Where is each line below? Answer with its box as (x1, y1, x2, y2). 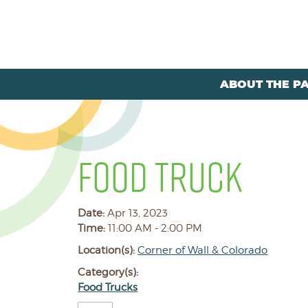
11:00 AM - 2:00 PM (108, 222, 203, 234)
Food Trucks (78, 281, 138, 294)
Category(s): (78, 266, 139, 278)
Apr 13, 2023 (107, 207, 168, 219)
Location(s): (78, 244, 138, 256)
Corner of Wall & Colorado (137, 244, 268, 256)
